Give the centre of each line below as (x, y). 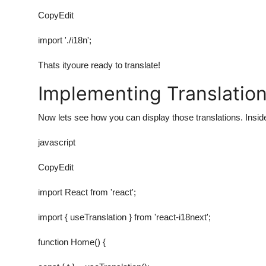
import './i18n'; (65, 40)
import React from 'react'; (87, 192)
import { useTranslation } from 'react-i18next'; (124, 217)
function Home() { (72, 242)
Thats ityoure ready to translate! (99, 65)
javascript (57, 142)
